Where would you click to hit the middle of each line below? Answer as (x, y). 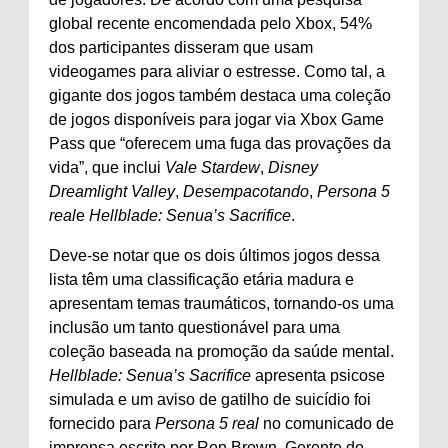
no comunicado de (328, 423)
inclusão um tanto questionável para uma (194, 327)
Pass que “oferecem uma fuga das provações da (220, 143)
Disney (293, 167)
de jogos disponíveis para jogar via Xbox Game (216, 119)
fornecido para (102, 423)
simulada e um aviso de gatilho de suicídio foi (210, 399)
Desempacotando (246, 191)
